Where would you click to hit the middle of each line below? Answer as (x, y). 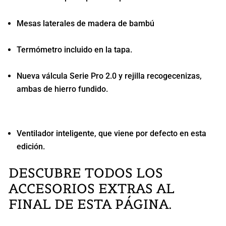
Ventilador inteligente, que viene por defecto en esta (111, 133)
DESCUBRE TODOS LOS (86, 173)
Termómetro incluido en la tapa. (74, 49)
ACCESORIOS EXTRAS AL (91, 188)
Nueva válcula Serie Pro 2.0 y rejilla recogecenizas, (109, 76)
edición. (31, 146)
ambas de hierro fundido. (62, 89)
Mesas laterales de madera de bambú (85, 23)
